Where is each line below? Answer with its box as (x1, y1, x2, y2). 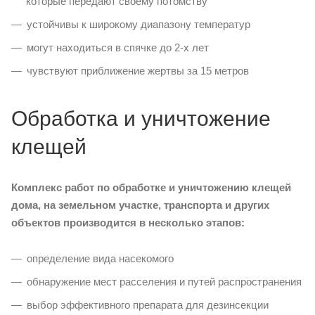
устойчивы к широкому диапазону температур (27, 18, 250, 30)
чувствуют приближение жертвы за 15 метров (27, 65, 249, 77)
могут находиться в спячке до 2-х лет (27, 41, 209, 53)
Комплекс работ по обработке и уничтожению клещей (11, 181, 291, 193)
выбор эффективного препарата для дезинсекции (27, 299, 269, 311)
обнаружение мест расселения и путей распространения (27, 276, 302, 288)
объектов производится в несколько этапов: (11, 217, 245, 229)
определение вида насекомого (27, 252, 174, 264)
